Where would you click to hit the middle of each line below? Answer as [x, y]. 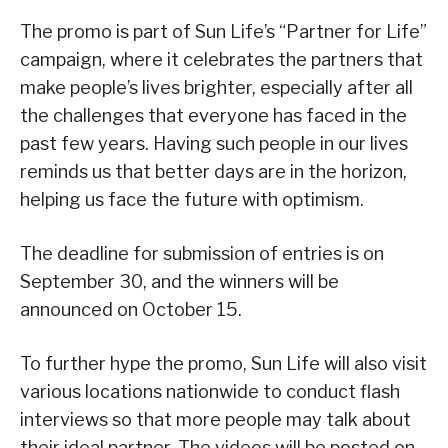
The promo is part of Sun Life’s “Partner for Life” [223, 32]
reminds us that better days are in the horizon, [213, 172]
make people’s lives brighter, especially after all [216, 88]
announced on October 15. [131, 310]
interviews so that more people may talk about [215, 420]
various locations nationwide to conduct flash [210, 392]
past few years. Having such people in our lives [214, 144]
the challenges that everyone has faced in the [213, 116]
